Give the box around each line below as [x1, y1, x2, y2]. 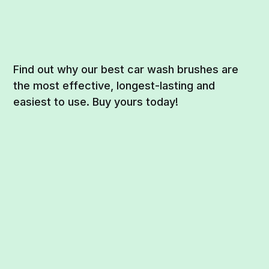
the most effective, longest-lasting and [13, 79, 216, 92]
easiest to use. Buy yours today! [13, 95, 179, 108]
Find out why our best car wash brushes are [13, 62, 239, 76]
